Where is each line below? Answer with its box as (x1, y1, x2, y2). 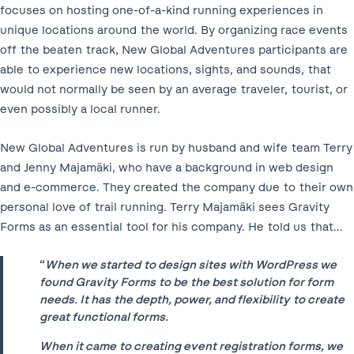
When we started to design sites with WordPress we (45, 257, 337, 272)
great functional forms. (40, 309, 169, 324)
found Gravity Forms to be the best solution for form (40, 274, 334, 289)
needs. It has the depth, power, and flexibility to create (40, 292, 345, 307)
